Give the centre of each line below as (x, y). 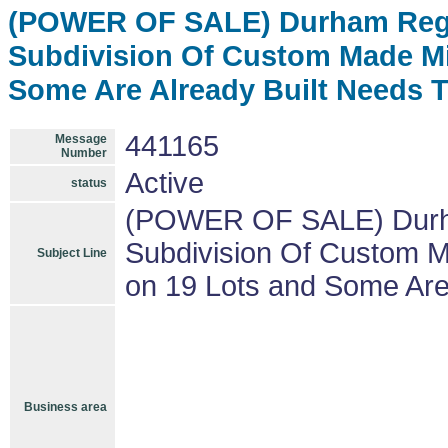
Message (81, 139)
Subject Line (72, 253)
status (89, 183)
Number (84, 153)
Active (164, 183)
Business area (65, 407)
